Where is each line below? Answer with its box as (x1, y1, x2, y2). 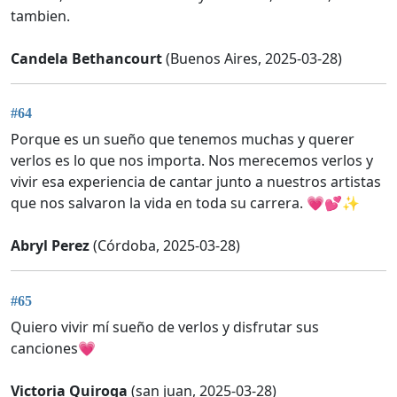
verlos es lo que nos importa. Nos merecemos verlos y (11, 151, 373, 171)
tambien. (11, 6, 70, 26)
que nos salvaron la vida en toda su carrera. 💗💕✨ (11, 193, 360, 214)
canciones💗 (11, 338, 96, 358)
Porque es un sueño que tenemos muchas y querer (11, 129, 354, 150)
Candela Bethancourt (11, 49, 162, 68)
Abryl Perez (11, 236, 90, 256)
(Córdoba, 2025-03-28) (90, 236, 240, 256)
